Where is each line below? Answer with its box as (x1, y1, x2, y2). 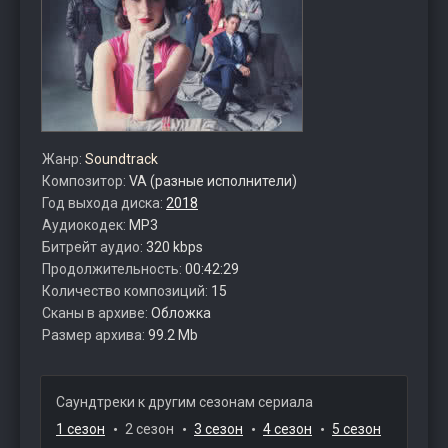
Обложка (151, 305, 211, 321)
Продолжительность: (42, 261, 185, 277)
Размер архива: (42, 327, 148, 343)
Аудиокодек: (42, 217, 129, 233)
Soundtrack (85, 151, 158, 167)
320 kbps (146, 239, 203, 255)
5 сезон (332, 421, 381, 437)
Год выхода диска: (42, 195, 166, 211)
